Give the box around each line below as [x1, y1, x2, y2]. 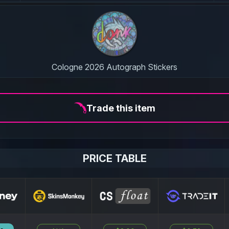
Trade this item [86, 102, 155, 113]
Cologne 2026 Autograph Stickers [52, 62, 177, 72]
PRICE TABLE [82, 152, 147, 165]
